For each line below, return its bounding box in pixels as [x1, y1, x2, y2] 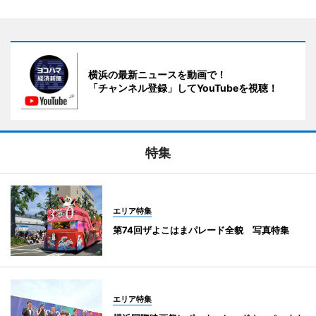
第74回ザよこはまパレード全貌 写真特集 [113, 224, 298, 236]
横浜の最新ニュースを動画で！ [88, 68, 226, 81]
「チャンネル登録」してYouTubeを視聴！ [88, 82, 278, 95]
